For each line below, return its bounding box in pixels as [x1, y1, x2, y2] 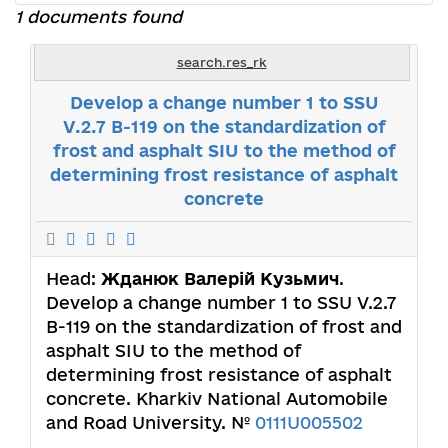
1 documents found [15, 6, 182, 26]
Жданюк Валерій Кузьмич [101, 268, 339, 288]
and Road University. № [46, 412, 255, 432]
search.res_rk [176, 54, 267, 69]
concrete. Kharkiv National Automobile [46, 388, 388, 408]
